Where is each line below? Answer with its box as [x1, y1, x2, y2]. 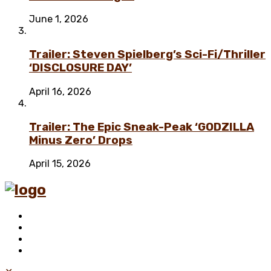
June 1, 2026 [29, 13, 88, 25]
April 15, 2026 [29, 158, 91, 170]
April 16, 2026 [29, 85, 91, 97]
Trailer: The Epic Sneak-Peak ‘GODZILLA [29, 120, 254, 134]
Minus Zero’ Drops [29, 133, 132, 147]
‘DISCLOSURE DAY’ [29, 61, 132, 75]
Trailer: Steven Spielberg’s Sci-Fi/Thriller [29, 48, 266, 62]
